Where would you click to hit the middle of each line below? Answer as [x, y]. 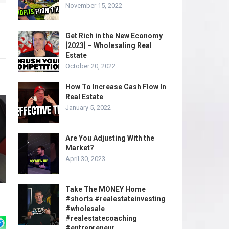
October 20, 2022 [90, 66]
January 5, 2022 [88, 108]
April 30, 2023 [85, 159]
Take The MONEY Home [106, 189]
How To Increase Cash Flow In [116, 87]
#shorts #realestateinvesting [116, 199]
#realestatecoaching [101, 218]
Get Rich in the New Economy [114, 36]
